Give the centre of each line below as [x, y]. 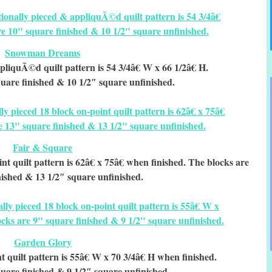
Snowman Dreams [43, 53]
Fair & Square [43, 148]
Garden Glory [42, 242]
